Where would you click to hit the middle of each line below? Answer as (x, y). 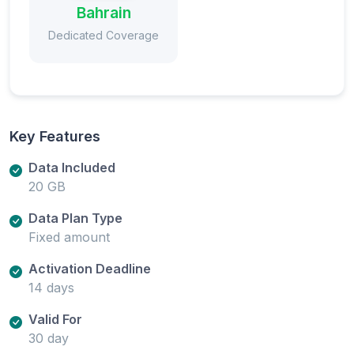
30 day (49, 338)
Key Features (55, 136)
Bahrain (104, 12)
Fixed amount (69, 237)
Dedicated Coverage (104, 35)
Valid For (55, 319)
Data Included (72, 167)
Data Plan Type (75, 218)
